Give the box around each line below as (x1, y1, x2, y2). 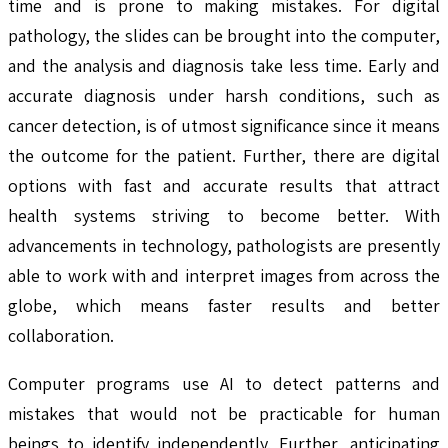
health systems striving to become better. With (8, 203, 440, 227)
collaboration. (8, 323, 114, 347)
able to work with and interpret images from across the (8, 263, 440, 287)
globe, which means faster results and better (8, 293, 440, 317)
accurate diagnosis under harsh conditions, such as (8, 83, 440, 107)
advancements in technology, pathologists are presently (8, 233, 440, 257)
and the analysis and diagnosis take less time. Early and (8, 53, 440, 77)
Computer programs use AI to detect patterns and (8, 371, 440, 395)
